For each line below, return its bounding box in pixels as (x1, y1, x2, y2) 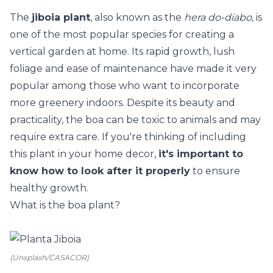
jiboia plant (32, 12, 90, 23)
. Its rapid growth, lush (127, 46, 235, 57)
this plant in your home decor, (10, 148, 158, 160)
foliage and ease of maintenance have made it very (10, 63, 257, 74)
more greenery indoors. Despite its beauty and (10, 97, 235, 108)
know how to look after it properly (10, 165, 190, 177)
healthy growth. (10, 182, 88, 194)
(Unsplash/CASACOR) (10, 253, 89, 262)
